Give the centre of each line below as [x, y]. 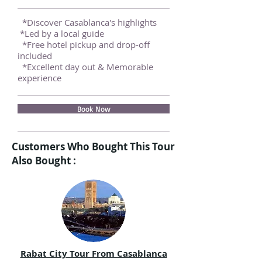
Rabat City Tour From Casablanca [94, 254]
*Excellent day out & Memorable [85, 67]
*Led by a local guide [61, 33]
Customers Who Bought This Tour [93, 146]
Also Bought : [44, 161]
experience [39, 78]
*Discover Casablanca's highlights [88, 22]
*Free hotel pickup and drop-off [84, 44]
